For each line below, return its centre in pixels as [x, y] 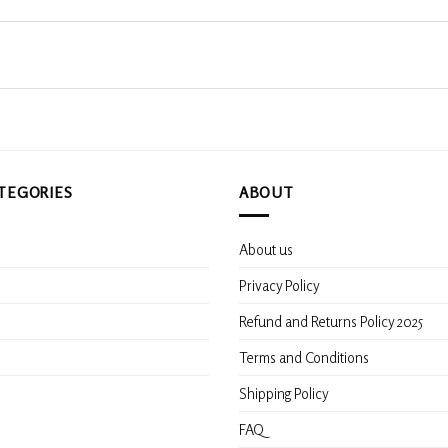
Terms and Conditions [304, 356]
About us [266, 248]
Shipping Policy [285, 392]
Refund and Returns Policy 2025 [331, 320]
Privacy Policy [279, 284]
